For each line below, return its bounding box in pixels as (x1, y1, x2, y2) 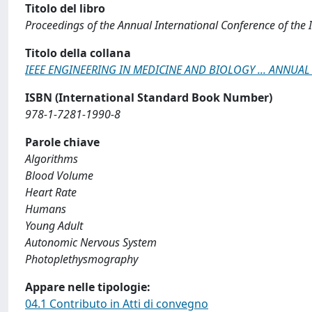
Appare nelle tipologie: (25, 279, 150, 295)
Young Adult (25, 218, 83, 233)
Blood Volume (25, 168, 93, 183)
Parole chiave (25, 134, 100, 150)
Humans (25, 201, 66, 217)
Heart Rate (25, 185, 77, 200)
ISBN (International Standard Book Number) (25, 90, 272, 105)
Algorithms (25, 151, 78, 166)
